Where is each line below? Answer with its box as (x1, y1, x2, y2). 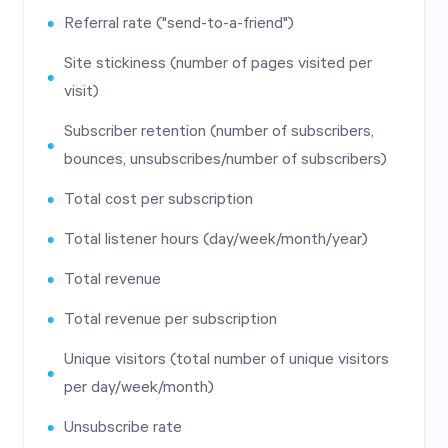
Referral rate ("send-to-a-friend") (64, 14, 294, 33)
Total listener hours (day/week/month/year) (64, 230, 368, 249)
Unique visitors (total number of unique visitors (64, 350, 389, 369)
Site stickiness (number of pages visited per (64, 54, 372, 73)
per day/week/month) (64, 378, 214, 397)
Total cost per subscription (64, 190, 253, 209)
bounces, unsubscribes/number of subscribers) (64, 150, 387, 169)
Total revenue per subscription (64, 310, 277, 329)
